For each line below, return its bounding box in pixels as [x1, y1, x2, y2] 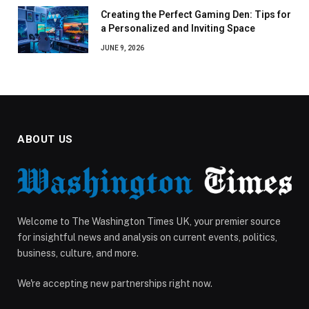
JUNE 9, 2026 [101, 44, 144, 52]
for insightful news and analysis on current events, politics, [17, 231, 277, 243]
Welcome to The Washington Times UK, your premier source [17, 215, 281, 227]
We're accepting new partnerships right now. [17, 277, 212, 289]
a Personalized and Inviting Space [101, 23, 255, 34]
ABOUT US [17, 133, 73, 146]
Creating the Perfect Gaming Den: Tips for [101, 9, 291, 21]
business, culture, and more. [17, 247, 139, 259]
